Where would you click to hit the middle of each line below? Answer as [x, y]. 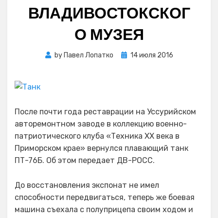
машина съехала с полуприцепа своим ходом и [104, 209]
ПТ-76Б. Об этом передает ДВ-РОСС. [85, 160]
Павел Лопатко [88, 55]
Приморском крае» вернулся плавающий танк [101, 148]
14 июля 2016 [152, 55]
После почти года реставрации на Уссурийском [105, 112]
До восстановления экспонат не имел [87, 185]
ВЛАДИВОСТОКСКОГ [109, 13]
